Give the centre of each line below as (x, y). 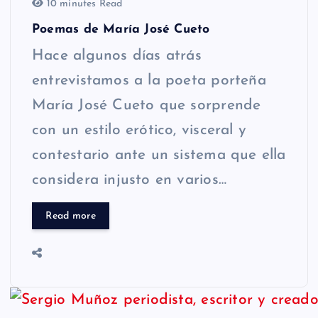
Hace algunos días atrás (117, 55)
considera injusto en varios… (129, 180)
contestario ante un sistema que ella (159, 155)
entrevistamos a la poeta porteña (149, 80)
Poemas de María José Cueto (121, 29)
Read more (71, 216)
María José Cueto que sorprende (147, 105)
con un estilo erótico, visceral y (139, 130)
